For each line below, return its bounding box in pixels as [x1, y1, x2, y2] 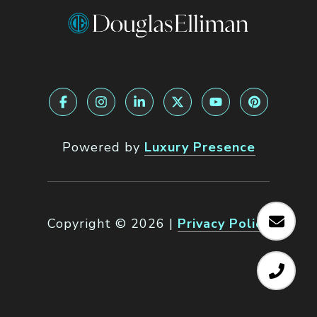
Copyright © [47, 214, 127, 232]
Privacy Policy [178, 214, 270, 232]
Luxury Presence [144, 138, 255, 156]
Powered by [62, 138, 144, 156]
